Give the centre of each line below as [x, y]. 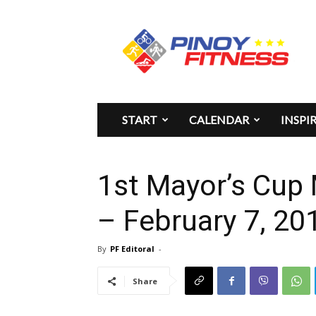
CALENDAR [219, 120]
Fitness [150, 41]
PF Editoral [132, 249]
